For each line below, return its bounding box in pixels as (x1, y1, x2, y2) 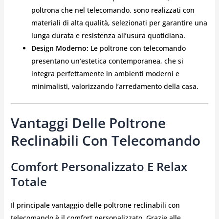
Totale (10, 174, 47, 190)
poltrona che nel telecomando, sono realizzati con (31, 5, 195, 15)
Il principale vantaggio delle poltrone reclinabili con (10, 200, 180, 210)
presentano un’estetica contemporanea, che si (31, 56, 183, 66)
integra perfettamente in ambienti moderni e (31, 69, 179, 79)
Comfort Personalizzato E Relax (10, 158, 187, 175)
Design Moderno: (31, 44, 88, 53)
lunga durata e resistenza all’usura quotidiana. (31, 31, 185, 41)
